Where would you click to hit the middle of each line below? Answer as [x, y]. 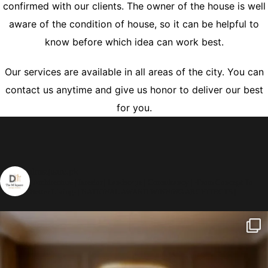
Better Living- [53, 192]
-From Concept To [223, 182]
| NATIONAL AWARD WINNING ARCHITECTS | [156, 192]
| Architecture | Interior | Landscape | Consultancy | [111, 182]
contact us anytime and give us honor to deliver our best [134, 90]
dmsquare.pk [54, 172]
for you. [134, 108]
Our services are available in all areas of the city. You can [134, 72]
